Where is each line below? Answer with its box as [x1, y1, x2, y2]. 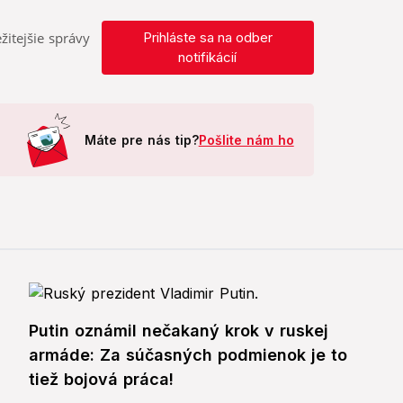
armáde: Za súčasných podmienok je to [29, 345, 347, 365]
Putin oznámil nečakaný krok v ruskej [29, 321, 328, 341]
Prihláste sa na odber [142, 29, 273, 47]
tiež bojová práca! [29, 370, 174, 390]
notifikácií [178, 49, 237, 67]
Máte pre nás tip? [84, 132, 199, 148]
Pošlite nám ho [198, 132, 294, 148]
